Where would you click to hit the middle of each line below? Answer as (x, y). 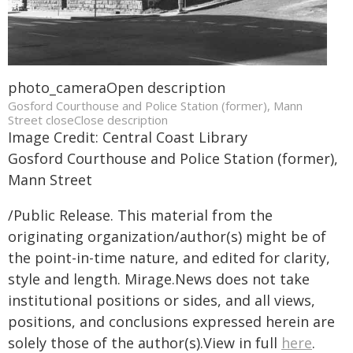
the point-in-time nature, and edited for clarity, (169, 258)
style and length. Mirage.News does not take (159, 279)
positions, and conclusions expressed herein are (171, 321)
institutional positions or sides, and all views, (162, 300)
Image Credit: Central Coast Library (128, 137)
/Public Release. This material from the (140, 215)
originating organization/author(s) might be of (167, 236)
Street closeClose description (88, 120)
